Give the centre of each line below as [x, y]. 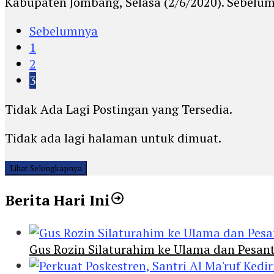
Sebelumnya [64, 31]
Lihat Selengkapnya [46, 168]
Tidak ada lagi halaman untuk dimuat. [113, 138]
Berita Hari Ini [57, 200]
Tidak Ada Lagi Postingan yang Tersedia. [119, 109]
